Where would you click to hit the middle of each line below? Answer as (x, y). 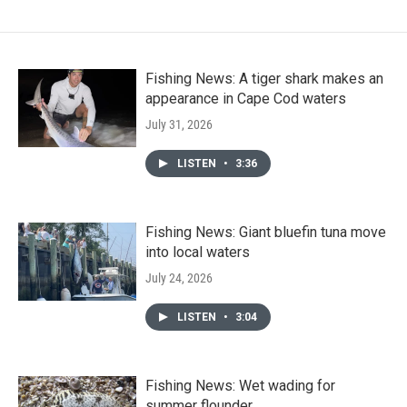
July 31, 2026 (179, 124)
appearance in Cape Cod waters (246, 98)
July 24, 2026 (179, 278)
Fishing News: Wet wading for (240, 385)
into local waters (198, 252)
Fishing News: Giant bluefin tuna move (266, 232)
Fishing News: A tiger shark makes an (264, 78)
